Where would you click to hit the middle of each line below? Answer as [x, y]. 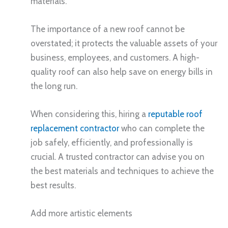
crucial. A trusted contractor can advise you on [118, 157]
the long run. [54, 86]
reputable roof [175, 114]
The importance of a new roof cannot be [108, 29]
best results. [53, 186]
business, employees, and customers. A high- [115, 57]
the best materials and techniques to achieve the [122, 171]
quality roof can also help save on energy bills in [122, 72]
